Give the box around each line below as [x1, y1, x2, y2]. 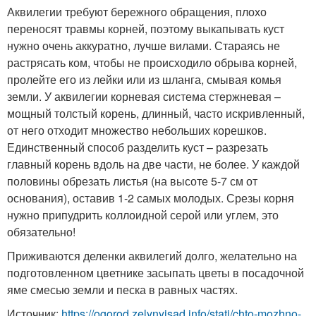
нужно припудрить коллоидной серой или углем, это [7, 207, 279, 223]
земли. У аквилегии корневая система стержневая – [7, 88, 281, 104]
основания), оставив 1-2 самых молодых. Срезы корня [7, 190, 294, 206]
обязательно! [7, 224, 75, 240]
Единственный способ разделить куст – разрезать [7, 139, 268, 155]
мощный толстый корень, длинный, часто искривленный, [7, 105, 305, 121]
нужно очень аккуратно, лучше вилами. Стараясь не [7, 37, 280, 54]
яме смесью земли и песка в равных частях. [7, 281, 238, 298]
